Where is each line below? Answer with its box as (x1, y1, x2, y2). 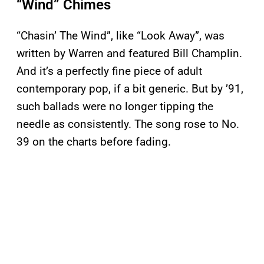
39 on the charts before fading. (16, 135, 171, 149)
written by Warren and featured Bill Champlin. (16, 47, 242, 61)
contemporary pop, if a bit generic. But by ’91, (16, 82, 243, 96)
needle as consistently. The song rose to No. (16, 117, 239, 131)
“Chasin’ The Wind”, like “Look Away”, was (16, 29, 225, 43)
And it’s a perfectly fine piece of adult (16, 64, 202, 78)
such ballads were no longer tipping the (16, 100, 213, 114)
